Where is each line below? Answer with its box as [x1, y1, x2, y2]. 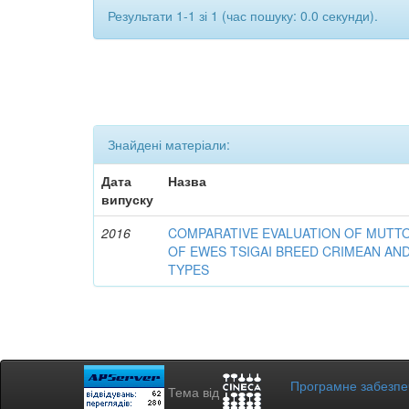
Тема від [168, 382, 223, 401]
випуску [101, 189, 154, 208]
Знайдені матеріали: [108, 134, 230, 153]
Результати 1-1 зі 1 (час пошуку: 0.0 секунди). [108, 5, 378, 25]
